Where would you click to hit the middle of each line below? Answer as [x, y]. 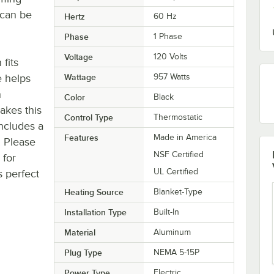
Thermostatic [178, 117]
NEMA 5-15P [177, 252]
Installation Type [95, 212]
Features [81, 137]
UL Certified [176, 171]
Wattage [80, 77]
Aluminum [172, 232]
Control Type [88, 117]
